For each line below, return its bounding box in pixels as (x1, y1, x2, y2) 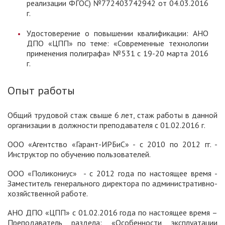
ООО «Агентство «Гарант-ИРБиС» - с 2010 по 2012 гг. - (8, 139, 217, 150)
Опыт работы (8, 83, 75, 98)
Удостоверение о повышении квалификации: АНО (27, 28, 208, 39)
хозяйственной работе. (8, 188, 88, 199)
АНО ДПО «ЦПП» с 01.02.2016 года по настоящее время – (8, 207, 217, 218)
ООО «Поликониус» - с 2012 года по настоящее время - (8, 168, 217, 179)
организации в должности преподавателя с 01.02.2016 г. (8, 120, 205, 131)
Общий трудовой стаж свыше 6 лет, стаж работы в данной (8, 110, 217, 121)
